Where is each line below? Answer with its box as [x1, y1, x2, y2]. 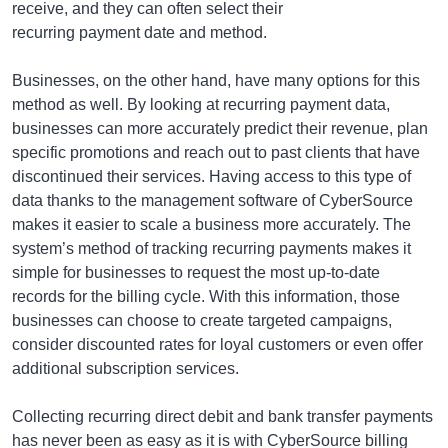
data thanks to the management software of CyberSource [12, 192, 413, 209]
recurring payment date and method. [12, 24, 267, 41]
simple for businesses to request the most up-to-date [12, 264, 380, 281]
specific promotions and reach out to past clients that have [12, 144, 420, 161]
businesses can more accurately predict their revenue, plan [12, 120, 428, 137]
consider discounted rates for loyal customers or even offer [12, 336, 423, 353]
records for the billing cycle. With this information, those [12, 288, 400, 305]
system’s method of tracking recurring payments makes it [12, 240, 411, 257]
